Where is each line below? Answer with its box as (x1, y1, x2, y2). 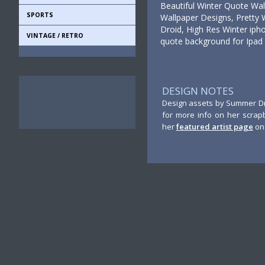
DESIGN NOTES (161, 84, 234, 98)
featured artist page (176, 121, 253, 132)
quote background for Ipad (160, 35, 263, 47)
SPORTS (27, 11, 53, 19)
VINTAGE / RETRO (27, 31, 83, 40)
